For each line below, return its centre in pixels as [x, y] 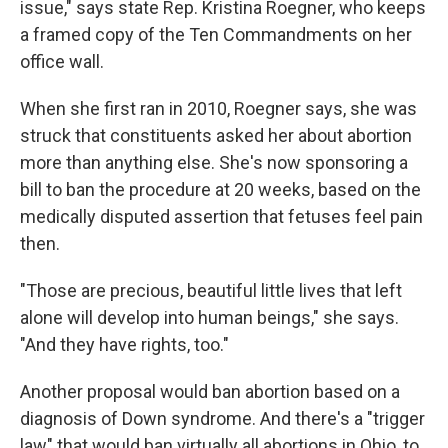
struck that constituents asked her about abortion [216, 136]
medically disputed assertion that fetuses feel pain [221, 217]
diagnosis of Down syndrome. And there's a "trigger [222, 419]
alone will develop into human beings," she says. [209, 318]
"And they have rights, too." [124, 345]
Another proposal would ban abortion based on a [210, 392]
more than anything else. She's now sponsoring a [214, 163]
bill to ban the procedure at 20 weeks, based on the [220, 190]
